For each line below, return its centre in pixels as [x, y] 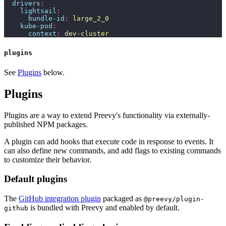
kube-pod [28, 26]
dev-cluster [85, 34]
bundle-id [34, 19]
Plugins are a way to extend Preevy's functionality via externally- [107, 115]
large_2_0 [89, 19]
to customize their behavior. [48, 159]
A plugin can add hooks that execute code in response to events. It [109, 141]
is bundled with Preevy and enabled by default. [104, 207]
